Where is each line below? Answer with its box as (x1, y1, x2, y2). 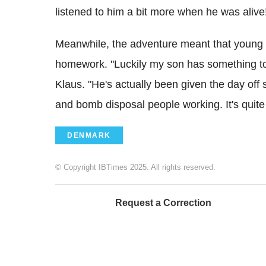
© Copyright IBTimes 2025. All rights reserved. (55, 163, 216, 172)
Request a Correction (115, 198, 211, 208)
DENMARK (67, 131, 111, 140)
